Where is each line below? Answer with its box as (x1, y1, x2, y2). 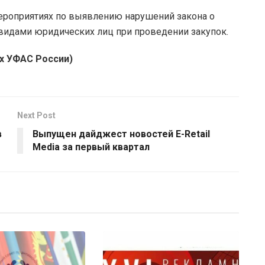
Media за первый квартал (33, 141, 152, 153)
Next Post (17, 110, 56, 120)
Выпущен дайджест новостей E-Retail (33, 128, 210, 140)
